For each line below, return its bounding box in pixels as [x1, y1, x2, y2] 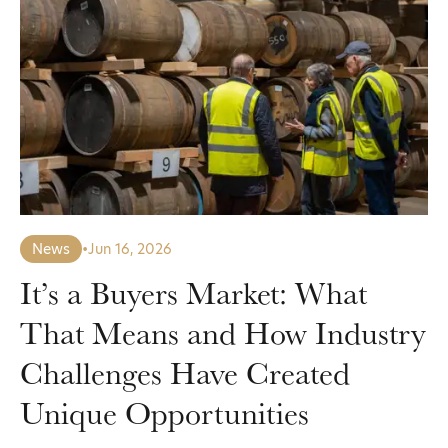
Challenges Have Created [20, 352, 350, 393]
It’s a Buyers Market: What [20, 272, 367, 313]
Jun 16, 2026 [88, 239, 172, 259]
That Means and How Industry [20, 312, 426, 353]
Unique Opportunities [20, 392, 309, 433]
